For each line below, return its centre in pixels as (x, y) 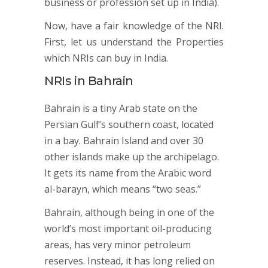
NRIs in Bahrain (89, 81)
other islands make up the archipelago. (132, 157)
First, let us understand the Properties (134, 42)
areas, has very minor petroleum (118, 245)
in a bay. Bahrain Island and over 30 (124, 141)
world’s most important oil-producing (128, 229)
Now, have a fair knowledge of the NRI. (134, 26)
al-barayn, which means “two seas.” (123, 189)
